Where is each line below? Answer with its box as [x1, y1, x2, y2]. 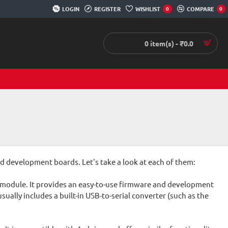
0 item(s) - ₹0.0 [145, 38, 193, 48]
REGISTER [94, 4, 121, 13]
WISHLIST [135, 4, 161, 13]
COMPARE [186, 4, 214, 13]
